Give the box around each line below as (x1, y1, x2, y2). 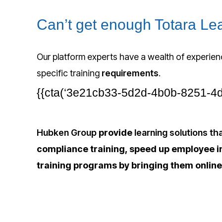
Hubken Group (36, 127, 97, 138)
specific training (36, 67, 100, 78)
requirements (101, 67, 159, 78)
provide (98, 127, 132, 138)
